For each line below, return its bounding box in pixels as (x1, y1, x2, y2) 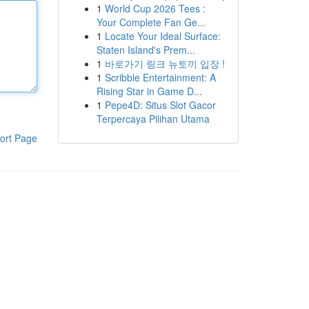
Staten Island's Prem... (96, 43, 195, 57)
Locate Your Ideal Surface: (104, 29, 221, 43)
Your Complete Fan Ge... (96, 15, 206, 29)
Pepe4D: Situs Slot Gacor (104, 98, 216, 112)
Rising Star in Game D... (96, 84, 202, 98)
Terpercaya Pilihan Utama (96, 112, 210, 126)
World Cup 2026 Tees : (104, 1, 206, 15)
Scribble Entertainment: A (104, 70, 216, 84)
